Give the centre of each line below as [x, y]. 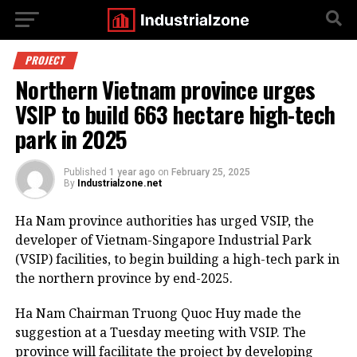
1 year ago [132, 172]
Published [85, 172]
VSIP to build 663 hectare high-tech [175, 114]
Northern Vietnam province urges [165, 89]
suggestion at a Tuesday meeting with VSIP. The [160, 332]
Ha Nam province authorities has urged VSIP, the [164, 221]
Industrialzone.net [119, 183]
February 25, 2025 [210, 172]
